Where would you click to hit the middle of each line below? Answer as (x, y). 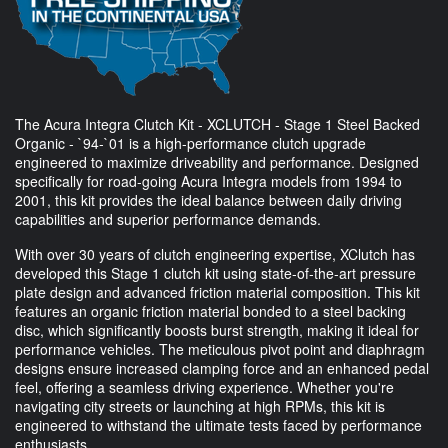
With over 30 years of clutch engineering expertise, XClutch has (215, 253)
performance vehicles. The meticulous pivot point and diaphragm (220, 348)
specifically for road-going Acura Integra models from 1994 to (208, 180)
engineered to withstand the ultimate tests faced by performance (218, 424)
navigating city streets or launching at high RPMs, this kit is (200, 405)
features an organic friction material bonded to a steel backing (210, 310)
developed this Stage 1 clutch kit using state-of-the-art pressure (215, 272)
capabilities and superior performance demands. (168, 218)
